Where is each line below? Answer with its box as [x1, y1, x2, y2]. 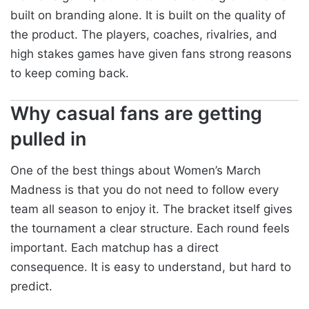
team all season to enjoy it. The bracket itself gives [10, 202, 292, 217]
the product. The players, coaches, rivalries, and [10, 27, 277, 41]
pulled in [10, 127, 86, 150]
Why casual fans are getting [10, 101, 262, 125]
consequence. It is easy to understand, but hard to [10, 260, 291, 275]
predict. [10, 279, 52, 294]
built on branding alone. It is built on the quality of [10, 8, 286, 22]
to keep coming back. [10, 66, 129, 80]
